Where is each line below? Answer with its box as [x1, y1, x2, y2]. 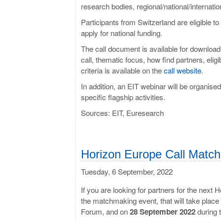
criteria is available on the [81, 65, 164, 75]
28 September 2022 [130, 206, 195, 217]
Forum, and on [81, 206, 130, 217]
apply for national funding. [81, 27, 162, 38]
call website [164, 65, 201, 75]
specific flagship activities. [81, 91, 165, 102]
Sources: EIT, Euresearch [81, 107, 164, 118]
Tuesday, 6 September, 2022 [81, 166, 173, 177]
